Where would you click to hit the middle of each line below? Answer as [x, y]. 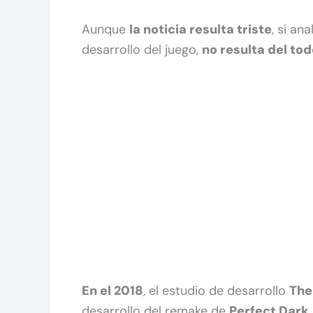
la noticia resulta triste [201, 29]
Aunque [105, 29]
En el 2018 [112, 291]
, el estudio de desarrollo [216, 291]
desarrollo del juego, [142, 49]
